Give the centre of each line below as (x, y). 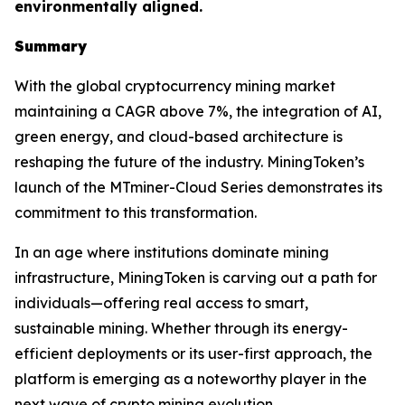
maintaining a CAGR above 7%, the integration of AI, (198, 112)
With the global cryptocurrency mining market (175, 86)
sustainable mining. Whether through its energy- (181, 329)
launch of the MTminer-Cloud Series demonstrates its (198, 188)
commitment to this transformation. (136, 213)
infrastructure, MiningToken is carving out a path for (196, 278)
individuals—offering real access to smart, (161, 303)
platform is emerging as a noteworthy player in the (191, 379)
